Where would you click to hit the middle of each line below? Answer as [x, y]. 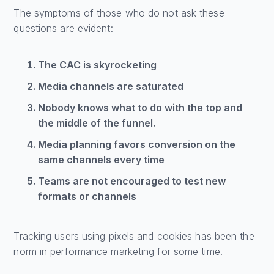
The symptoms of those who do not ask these [119, 13]
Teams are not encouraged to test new [132, 181]
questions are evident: [63, 28]
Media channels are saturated [111, 87]
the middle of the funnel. [97, 123]
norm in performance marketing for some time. [118, 252]
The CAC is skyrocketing [98, 65]
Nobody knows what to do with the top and [140, 108]
